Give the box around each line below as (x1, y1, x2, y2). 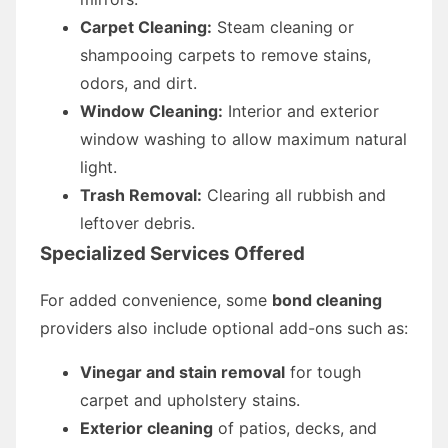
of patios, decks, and (213, 417, 377, 438)
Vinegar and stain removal (80, 361, 285, 382)
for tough (285, 361, 361, 382)
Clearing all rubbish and (202, 184, 386, 205)
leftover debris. (80, 212, 195, 233)
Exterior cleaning (80, 417, 213, 438)
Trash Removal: (80, 184, 202, 205)
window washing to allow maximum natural (80, 128, 407, 149)
